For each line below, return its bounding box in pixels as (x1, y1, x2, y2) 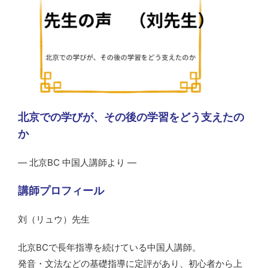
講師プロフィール (18, 184, 104, 197)
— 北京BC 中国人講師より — (18, 156, 136, 168)
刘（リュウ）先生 (18, 213, 90, 225)
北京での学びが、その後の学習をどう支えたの (18, 110, 244, 123)
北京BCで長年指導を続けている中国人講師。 (18, 241, 201, 253)
